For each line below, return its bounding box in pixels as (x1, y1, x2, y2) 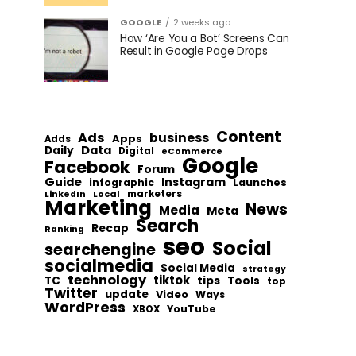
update (105, 287, 149, 302)
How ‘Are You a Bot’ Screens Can (120, 31, 289, 46)
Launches (233, 176, 287, 189)
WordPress (44, 297, 126, 317)
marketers (127, 188, 182, 200)
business (149, 129, 209, 147)
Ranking (44, 223, 84, 235)
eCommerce (161, 145, 222, 157)
